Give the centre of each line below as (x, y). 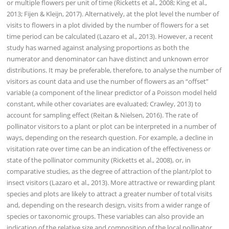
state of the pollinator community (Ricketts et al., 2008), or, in (99, 160)
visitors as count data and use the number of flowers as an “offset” (108, 81)
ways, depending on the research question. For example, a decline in (110, 137)
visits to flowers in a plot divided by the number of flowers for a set (108, 25)
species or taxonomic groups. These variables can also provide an (106, 216)
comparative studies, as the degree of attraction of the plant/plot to (109, 171)
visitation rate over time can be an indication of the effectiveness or (109, 148)
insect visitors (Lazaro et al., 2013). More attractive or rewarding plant (111, 182)
